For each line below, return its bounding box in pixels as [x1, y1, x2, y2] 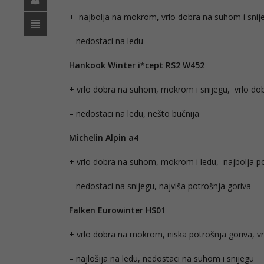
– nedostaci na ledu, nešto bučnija [69, 107, 199, 119]
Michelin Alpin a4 [69, 131, 138, 143]
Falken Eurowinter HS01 [69, 204, 166, 216]
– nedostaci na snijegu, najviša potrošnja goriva [69, 180, 251, 192]
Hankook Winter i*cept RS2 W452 [69, 59, 204, 71]
